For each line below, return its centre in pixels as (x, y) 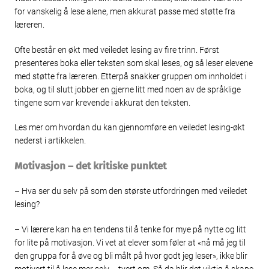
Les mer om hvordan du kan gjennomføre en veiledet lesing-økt (130, 128)
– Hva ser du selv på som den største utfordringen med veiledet (131, 191)
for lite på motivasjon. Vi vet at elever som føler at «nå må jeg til (130, 242)
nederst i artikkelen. (50, 141)
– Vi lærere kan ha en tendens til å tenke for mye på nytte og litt (130, 229)
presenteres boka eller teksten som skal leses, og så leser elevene (134, 63)
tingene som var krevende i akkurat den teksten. (102, 102)
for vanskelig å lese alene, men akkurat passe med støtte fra (125, 12)
